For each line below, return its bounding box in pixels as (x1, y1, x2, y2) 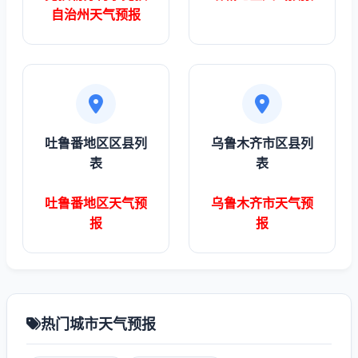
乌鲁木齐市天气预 (211, 195, 313, 211)
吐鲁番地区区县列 (45, 135, 147, 151)
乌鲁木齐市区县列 (211, 135, 313, 151)
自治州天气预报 (51, 6, 141, 22)
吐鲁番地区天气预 (45, 195, 147, 211)
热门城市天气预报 (41, 316, 156, 332)
